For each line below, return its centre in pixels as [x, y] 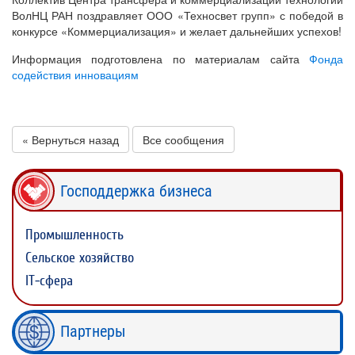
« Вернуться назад [71, 139]
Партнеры [93, 331]
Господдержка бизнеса [136, 191]
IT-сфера [49, 281]
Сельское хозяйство [80, 258]
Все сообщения [183, 139]
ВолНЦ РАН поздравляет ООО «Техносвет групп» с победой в [177, 15]
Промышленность [74, 235]
